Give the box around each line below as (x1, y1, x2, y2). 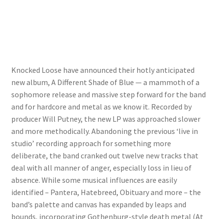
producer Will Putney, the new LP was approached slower (11, 113, 200, 124)
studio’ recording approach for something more (11, 138, 171, 148)
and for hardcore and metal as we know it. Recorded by (11, 101, 192, 111)
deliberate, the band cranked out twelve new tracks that (11, 150, 198, 160)
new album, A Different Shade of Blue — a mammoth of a (11, 77, 199, 87)
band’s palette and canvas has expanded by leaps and (11, 199, 186, 209)
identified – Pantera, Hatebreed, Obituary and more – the (11, 187, 201, 197)
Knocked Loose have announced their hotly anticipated (11, 65, 195, 75)
